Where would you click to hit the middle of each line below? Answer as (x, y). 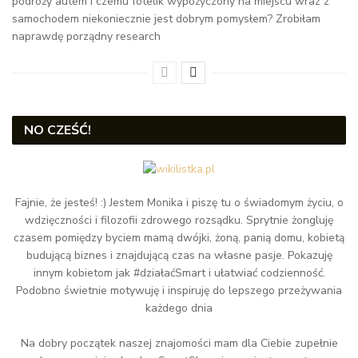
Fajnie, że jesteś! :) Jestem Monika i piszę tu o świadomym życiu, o (179, 203)
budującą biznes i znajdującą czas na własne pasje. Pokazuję (179, 256)
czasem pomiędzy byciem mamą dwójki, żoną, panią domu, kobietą (179, 238)
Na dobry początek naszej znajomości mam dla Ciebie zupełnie (179, 344)
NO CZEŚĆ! (58, 130)
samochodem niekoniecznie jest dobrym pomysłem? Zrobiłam (166, 18)
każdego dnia (179, 308)
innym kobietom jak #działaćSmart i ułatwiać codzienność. (179, 273)
